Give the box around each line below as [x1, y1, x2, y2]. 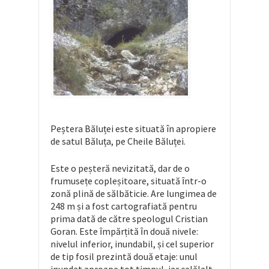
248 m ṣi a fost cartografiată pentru [50, 200, 197, 213]
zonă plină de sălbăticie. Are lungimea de [50, 187, 217, 200]
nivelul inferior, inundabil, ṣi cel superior [50, 238, 214, 250]
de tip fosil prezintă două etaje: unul [50, 250, 198, 263]
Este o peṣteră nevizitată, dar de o [50, 162, 190, 175]
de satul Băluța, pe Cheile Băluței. [50, 135, 186, 148]
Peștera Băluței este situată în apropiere [50, 122, 216, 135]
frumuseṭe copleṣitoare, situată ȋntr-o [50, 175, 207, 187]
